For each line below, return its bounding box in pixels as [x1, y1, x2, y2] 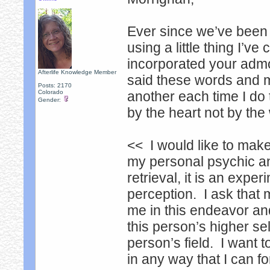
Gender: [38, 96, 63, 103]
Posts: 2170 [38, 82, 72, 89]
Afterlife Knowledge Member [38, 69, 117, 75]
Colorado [38, 89, 64, 95]
